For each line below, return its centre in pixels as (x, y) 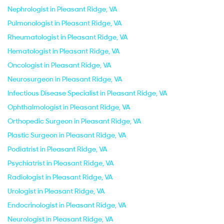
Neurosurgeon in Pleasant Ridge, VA (65, 79)
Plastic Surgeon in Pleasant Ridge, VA (67, 135)
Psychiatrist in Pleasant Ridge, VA (61, 163)
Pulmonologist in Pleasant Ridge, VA (65, 23)
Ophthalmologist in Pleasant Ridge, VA (69, 107)
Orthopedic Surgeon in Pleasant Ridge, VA (74, 121)
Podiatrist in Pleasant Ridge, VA (57, 149)
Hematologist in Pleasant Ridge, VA (64, 51)
